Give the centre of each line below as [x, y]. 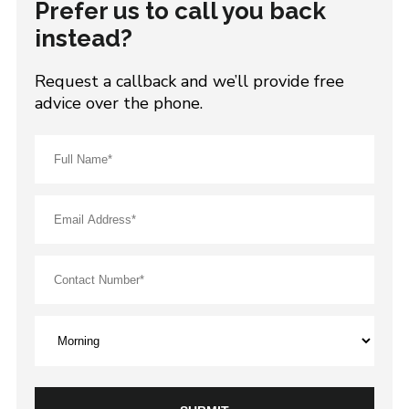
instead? [83, 39]
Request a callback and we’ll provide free [189, 82]
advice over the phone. [118, 104]
